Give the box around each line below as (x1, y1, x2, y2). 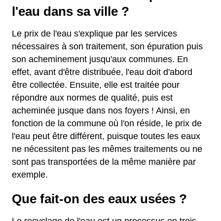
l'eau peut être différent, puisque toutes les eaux (12, 131, 200, 141)
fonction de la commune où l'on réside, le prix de (12, 118, 202, 128)
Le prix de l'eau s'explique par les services (12, 29, 177, 38)
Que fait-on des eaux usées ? (12, 192, 187, 206)
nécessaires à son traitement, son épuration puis (12, 41, 203, 51)
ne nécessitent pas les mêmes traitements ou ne (12, 144, 202, 154)
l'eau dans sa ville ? (12, 4, 129, 18)
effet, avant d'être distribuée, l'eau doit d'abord (12, 67, 192, 77)
